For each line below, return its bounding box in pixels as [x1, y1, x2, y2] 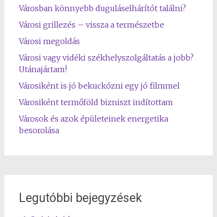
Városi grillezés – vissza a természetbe [18, 20, 164, 30]
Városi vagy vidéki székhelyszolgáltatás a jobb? [18, 53, 194, 62]
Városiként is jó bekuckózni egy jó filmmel [18, 81, 180, 91]
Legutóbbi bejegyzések [18, 191, 142, 205]
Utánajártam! [18, 64, 67, 74]
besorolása [18, 125, 59, 135]
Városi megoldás [18, 36, 80, 46]
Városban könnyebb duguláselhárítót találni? [18, 3, 186, 13]
